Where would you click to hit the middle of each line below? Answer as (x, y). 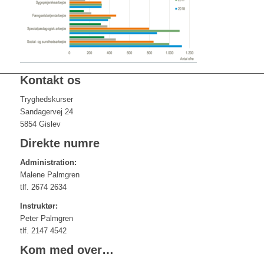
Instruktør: (39, 206)
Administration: (48, 163)
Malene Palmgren (49, 175)
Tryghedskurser (46, 100)
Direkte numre (60, 143)
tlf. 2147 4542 (43, 231)
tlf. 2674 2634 (43, 187)
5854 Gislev (40, 124)
